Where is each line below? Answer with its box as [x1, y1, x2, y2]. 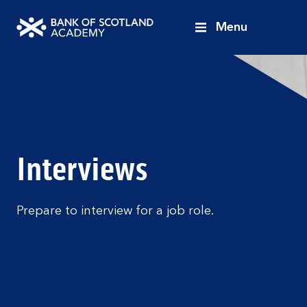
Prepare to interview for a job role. [16, 205, 214, 217]
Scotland [16, 89, 67, 101]
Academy [16, 106, 71, 118]
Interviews [16, 149, 148, 190]
